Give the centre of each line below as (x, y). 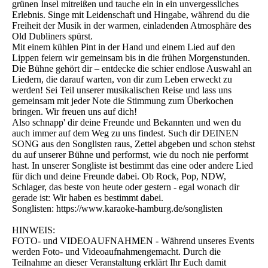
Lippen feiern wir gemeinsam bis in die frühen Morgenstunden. (131, 57)
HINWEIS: (33, 230)
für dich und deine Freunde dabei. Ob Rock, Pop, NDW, (119, 176)
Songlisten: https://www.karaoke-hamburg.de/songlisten (117, 208)
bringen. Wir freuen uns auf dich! (74, 111)
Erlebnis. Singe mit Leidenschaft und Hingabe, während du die (131, 14)
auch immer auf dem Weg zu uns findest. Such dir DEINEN (125, 133)
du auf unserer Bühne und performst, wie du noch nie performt (130, 154)
